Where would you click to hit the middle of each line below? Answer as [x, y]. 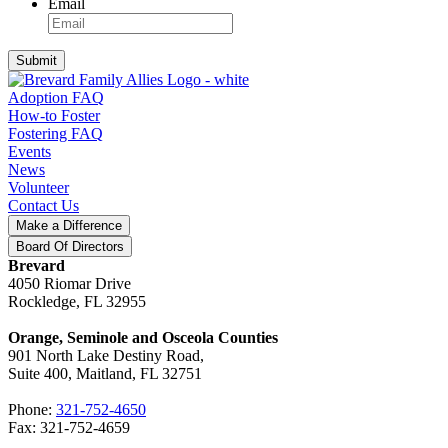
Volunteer [38, 188]
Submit [36, 61]
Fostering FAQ [55, 134]
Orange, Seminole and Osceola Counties [143, 338]
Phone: [32, 410]
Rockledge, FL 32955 [77, 302]
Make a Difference [69, 226]
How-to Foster [54, 116]
